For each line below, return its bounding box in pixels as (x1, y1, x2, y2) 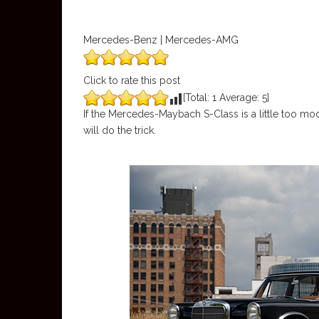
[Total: (183, 92, 212, 103)
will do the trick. (83, 125, 156, 136)
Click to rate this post (83, 75, 180, 86)
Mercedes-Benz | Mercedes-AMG (83, 34, 239, 46)
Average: (216, 92, 262, 103)
